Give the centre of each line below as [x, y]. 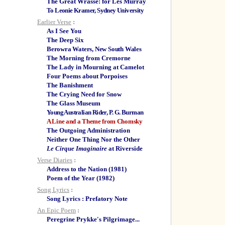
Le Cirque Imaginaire [77, 148]
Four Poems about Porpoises [87, 76]
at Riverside [125, 148]
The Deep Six [65, 40]
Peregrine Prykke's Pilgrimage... [93, 219]
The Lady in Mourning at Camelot [95, 67]
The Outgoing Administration [88, 130]
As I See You [64, 31]
